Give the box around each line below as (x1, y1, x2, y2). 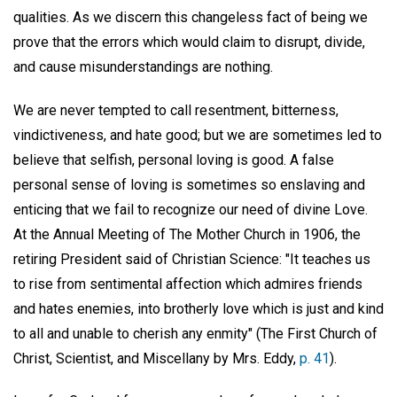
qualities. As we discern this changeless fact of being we (13, 8, 368, 26)
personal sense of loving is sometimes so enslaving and (13, 175, 365, 193)
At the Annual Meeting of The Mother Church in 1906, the (13, 225, 361, 243)
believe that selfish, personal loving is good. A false (13, 151, 334, 168)
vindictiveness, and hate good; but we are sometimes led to (13, 126, 382, 144)
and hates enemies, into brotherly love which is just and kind (13, 300, 384, 317)
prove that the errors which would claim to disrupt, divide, (13, 33, 365, 51)
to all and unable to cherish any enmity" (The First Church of (13, 324, 378, 342)
